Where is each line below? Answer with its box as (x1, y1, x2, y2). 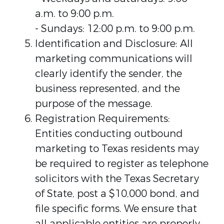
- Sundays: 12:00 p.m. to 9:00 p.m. (35, 22, 195, 35)
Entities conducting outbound (35, 127, 183, 140)
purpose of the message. (35, 97, 152, 110)
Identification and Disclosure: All (35, 37, 193, 50)
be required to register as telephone (35, 157, 208, 170)
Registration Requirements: (35, 112, 170, 125)
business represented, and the (35, 82, 180, 95)
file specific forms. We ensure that (35, 202, 197, 215)
